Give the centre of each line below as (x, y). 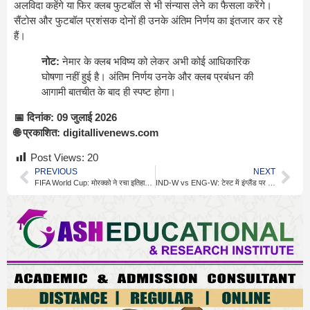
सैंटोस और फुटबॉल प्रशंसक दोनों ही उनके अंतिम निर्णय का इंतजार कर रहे (148, 20)
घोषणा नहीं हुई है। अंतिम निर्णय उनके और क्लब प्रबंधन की (147, 76)
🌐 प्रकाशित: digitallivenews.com (86, 132)
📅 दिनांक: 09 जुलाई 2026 (65, 117)
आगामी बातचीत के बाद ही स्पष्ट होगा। (109, 91)
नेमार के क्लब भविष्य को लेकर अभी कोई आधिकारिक (155, 61)
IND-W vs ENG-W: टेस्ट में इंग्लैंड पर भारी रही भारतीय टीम (271, 183)
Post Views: (57, 158)
